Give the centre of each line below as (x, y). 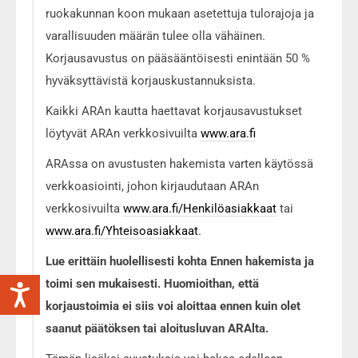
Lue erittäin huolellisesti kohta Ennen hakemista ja (180, 261)
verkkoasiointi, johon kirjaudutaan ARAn (152, 186)
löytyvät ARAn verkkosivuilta (123, 133)
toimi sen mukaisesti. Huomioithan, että (152, 283)
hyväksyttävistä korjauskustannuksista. (151, 80)
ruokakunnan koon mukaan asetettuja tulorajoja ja (180, 13)
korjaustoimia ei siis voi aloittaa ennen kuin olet (173, 306)
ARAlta (247, 328)
